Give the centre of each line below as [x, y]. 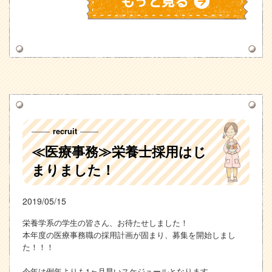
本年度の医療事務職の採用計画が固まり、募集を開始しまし [129, 234]
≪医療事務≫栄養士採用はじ [119, 151]
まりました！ [73, 169]
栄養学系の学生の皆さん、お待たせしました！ [105, 222]
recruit [65, 131]
